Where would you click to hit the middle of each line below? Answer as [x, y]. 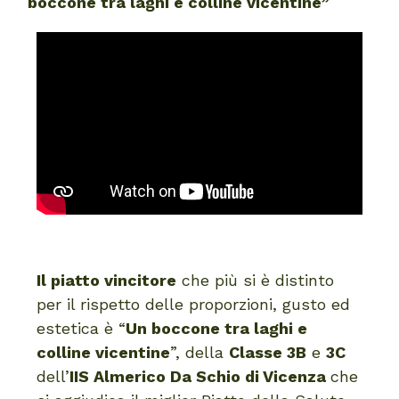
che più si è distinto [256, 281]
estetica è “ [81, 329]
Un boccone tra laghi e [217, 329]
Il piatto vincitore [107, 281]
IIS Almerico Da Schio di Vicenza [200, 377]
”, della [200, 353]
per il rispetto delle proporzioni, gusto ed [194, 305]
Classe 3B [268, 353]
